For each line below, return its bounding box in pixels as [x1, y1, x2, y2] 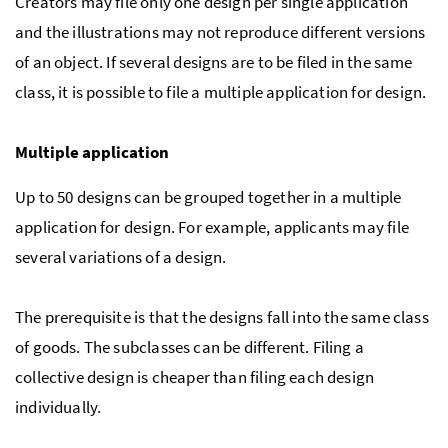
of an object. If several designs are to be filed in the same [15, 50, 413, 73]
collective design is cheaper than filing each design [15, 365, 375, 388]
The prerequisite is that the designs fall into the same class [15, 305, 429, 328]
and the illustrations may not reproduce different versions [15, 20, 426, 43]
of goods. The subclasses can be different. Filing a [15, 335, 364, 358]
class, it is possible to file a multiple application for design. [15, 80, 427, 103]
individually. [15, 395, 102, 418]
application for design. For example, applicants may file [15, 215, 409, 238]
